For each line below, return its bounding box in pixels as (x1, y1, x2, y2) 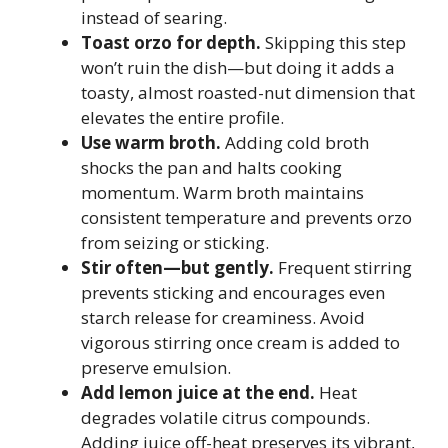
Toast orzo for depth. (81, 30, 261, 54)
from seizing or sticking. (81, 230, 269, 254)
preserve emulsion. (81, 355, 231, 379)
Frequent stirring (274, 255, 412, 279)
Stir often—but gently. (81, 255, 274, 279)
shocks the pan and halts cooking (81, 155, 342, 179)
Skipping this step (261, 30, 406, 54)
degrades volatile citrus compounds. (81, 405, 370, 429)
